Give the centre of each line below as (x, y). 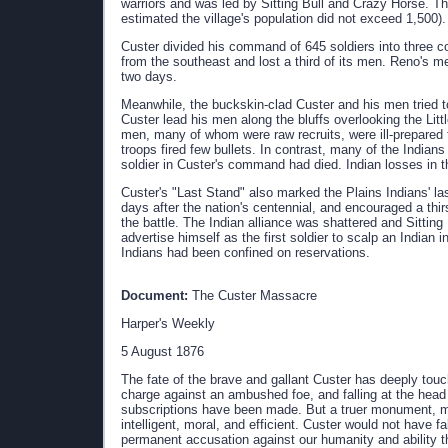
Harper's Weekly (168, 323)
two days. (149, 76)
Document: (154, 295)
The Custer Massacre (252, 295)
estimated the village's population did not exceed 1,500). (283, 18)
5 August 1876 (162, 351)
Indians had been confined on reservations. (245, 252)
